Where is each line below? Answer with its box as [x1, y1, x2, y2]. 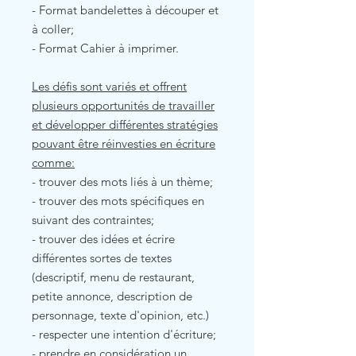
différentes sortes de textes [32, 250, 172, 265]
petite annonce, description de [32, 288, 192, 304]
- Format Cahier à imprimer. [32, 40, 179, 56]
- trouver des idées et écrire [32, 230, 175, 246]
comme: [32, 154, 75, 170]
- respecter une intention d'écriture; [32, 326, 216, 342]
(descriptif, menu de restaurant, [32, 269, 195, 284]
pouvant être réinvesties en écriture [32, 135, 215, 151]
